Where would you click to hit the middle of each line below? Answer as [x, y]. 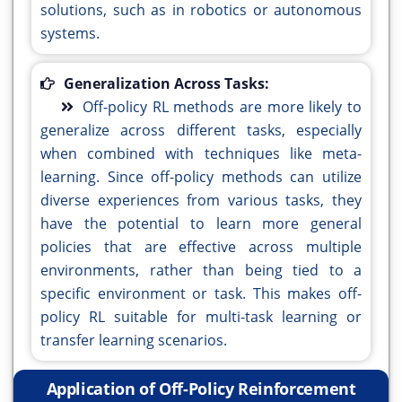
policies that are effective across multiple [201, 247]
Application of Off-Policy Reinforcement [201, 389]
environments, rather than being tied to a [201, 271]
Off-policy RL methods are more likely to [222, 107]
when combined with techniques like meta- [201, 154]
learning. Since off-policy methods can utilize [201, 177]
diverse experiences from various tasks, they [201, 201]
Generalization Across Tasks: [166, 84]
